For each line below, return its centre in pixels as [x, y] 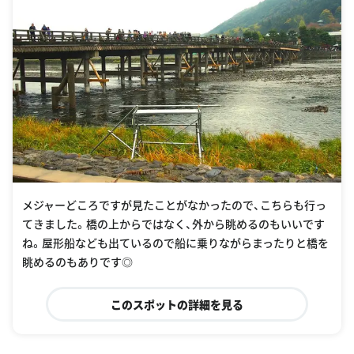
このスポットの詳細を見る [177, 304]
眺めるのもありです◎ [77, 261]
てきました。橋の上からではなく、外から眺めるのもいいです [173, 223]
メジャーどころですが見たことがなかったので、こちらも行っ [174, 204]
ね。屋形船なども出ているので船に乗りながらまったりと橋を [175, 242]
